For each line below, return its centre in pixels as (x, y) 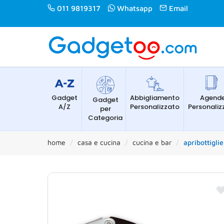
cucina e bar (152, 142)
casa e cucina (99, 142)
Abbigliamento (155, 98)
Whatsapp (135, 8)
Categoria (105, 118)
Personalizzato (155, 107)
